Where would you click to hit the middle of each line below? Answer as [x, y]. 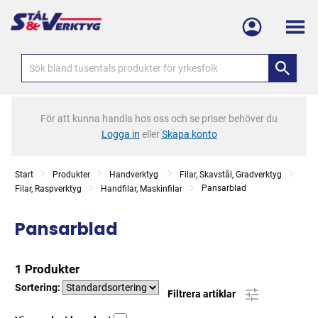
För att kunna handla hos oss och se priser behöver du [159, 119]
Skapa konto [189, 134]
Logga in [120, 134]
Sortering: [39, 287]
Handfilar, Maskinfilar [142, 189]
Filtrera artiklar [203, 294]
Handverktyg [135, 175]
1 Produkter [47, 269]
